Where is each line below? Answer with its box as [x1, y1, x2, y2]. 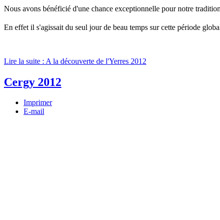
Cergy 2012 [4, 75, 61, 88]
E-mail [24, 107, 44, 116]
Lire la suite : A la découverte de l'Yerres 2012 [4, 56, 146, 65]
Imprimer [24, 98, 52, 107]
